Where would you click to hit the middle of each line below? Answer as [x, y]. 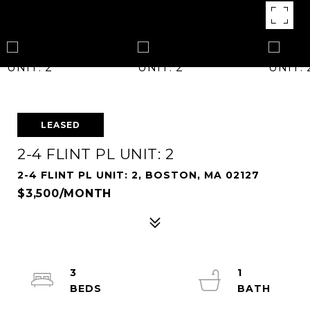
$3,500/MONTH [64, 193]
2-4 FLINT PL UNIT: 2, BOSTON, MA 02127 [138, 175]
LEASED [61, 125]
